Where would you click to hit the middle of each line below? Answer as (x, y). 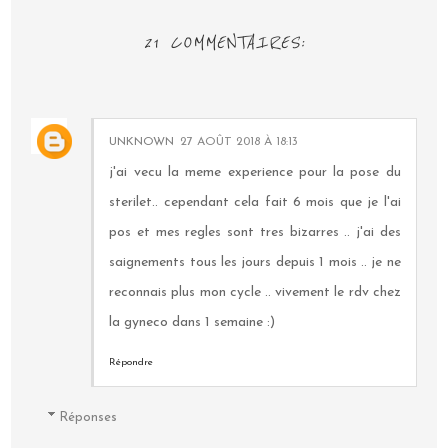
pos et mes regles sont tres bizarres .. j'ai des (255, 233)
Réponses (87, 417)
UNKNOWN (142, 142)
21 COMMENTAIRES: (224, 43)
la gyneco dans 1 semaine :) (192, 323)
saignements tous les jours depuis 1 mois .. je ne (255, 263)
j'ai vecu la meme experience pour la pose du (255, 173)
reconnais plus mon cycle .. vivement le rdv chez (255, 293)
